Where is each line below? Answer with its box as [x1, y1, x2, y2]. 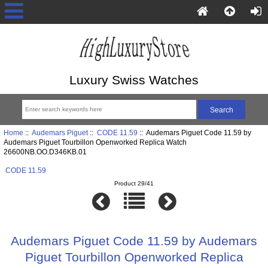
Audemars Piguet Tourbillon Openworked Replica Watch [3, 138, 187, 147]
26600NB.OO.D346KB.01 [3, 148, 87, 156]
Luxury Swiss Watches [69, 72, 199, 87]
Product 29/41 [114, 179, 154, 187]
